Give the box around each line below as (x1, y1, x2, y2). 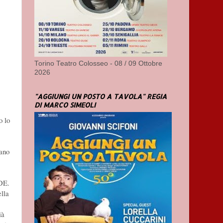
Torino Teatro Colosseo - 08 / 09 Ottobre (34, 59, 162, 67)
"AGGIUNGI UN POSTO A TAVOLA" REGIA (34, 92, 167, 101)
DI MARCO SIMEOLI (34, 100, 96, 109)
